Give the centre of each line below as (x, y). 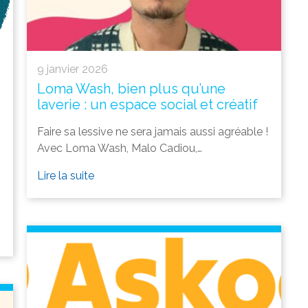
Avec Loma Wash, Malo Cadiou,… (120, 148)
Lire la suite (66, 176)
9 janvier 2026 (73, 69)
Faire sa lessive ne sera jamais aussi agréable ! (153, 132)
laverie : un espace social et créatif (147, 105)
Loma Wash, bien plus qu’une (131, 89)
